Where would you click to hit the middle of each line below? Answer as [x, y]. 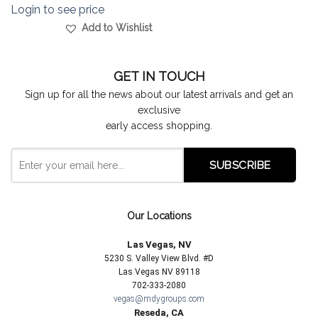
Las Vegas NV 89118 [159, 272]
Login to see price [57, 10]
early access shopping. [159, 125]
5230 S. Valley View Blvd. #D [159, 259]
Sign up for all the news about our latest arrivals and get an [159, 94]
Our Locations [159, 216]
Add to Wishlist [117, 28]
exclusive [159, 110]
